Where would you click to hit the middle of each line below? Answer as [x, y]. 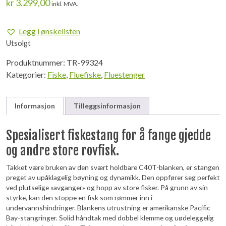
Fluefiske [85, 74]
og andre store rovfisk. [63, 150]
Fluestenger [124, 74]
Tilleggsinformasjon [107, 105]
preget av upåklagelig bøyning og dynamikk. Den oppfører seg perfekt [113, 177]
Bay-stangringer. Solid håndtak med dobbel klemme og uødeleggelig [110, 217]
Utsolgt [18, 43]
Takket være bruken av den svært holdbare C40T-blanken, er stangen [113, 167]
